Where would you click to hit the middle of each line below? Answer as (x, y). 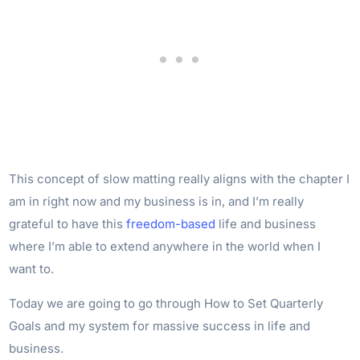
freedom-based (171, 223)
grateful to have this (68, 223)
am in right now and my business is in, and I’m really (157, 201)
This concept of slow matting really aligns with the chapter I (180, 178)
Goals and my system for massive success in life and (160, 325)
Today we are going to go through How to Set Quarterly (166, 303)
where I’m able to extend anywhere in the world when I (165, 246)
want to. (33, 268)
